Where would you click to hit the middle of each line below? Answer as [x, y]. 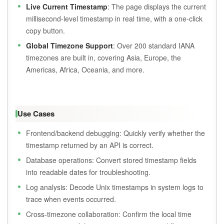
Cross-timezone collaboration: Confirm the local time [109, 214]
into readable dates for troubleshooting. [88, 172]
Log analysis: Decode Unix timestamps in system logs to [115, 187]
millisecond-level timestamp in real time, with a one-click [114, 19]
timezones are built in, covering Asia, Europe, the [103, 58]
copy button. [45, 31]
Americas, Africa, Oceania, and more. [85, 70]
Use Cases [36, 114]
